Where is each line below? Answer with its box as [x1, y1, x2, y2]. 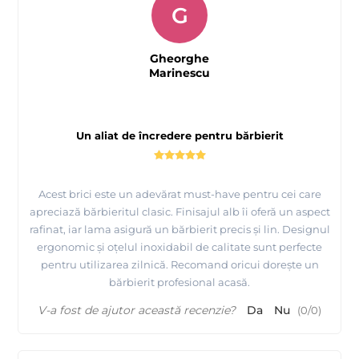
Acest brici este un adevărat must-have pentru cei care [38, 188, 321, 201]
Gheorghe [150, 51, 209, 67]
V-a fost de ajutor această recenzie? [38, 303, 236, 318]
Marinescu [149, 66, 210, 81]
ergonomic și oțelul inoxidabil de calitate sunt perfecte [37, 240, 322, 254]
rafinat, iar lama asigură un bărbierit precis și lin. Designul [29, 223, 330, 236]
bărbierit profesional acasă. [109, 276, 250, 289]
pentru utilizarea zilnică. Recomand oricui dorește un [40, 258, 319, 272]
